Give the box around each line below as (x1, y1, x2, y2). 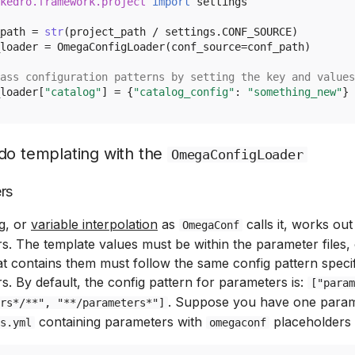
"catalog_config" (133, 85, 235, 98)
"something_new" (247, 85, 342, 98)
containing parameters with (35, 314, 206, 330)
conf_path (247, 40, 304, 53)
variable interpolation (31, 216, 158, 232)
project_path (70, 25, 146, 38)
